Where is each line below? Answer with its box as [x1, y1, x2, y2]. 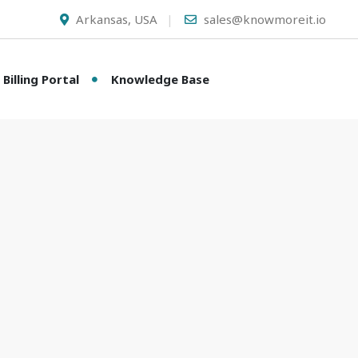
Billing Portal [3, 71, 79, 87]
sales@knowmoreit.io [201, 11, 326, 27]
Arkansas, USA [73, 11, 157, 27]
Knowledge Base [111, 71, 209, 87]
